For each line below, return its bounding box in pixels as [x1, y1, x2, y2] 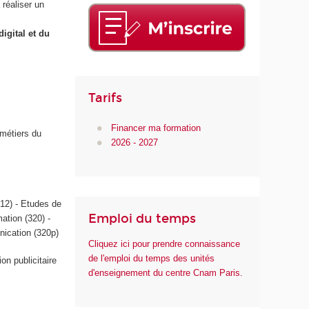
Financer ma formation [110, 123, 201, 134]
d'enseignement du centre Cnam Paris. [88, 268, 243, 279]
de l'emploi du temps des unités [88, 253, 215, 264]
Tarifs [88, 90, 123, 106]
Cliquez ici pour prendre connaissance [88, 239, 241, 250]
